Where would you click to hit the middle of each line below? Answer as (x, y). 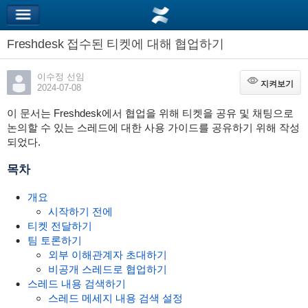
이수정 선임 (60, 77)
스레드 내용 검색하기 (76, 284)
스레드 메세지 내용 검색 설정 (115, 298)
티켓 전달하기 (59, 226)
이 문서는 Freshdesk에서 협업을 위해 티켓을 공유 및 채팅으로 (150, 113)
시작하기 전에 (80, 211)
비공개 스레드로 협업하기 (107, 269)
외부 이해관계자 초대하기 (107, 255)
